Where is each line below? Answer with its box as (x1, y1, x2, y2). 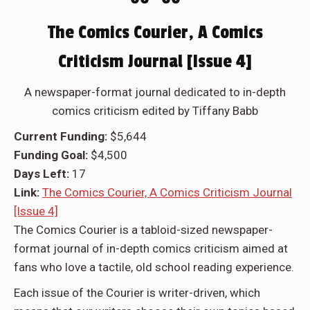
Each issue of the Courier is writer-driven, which (14, 286, 260, 300)
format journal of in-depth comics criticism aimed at (14, 241, 288, 256)
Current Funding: (14, 129, 110, 144)
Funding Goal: (14, 148, 91, 163)
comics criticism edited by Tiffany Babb (52, 104, 258, 118)
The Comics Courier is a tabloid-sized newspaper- (14, 223, 273, 237)
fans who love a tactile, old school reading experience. (14, 260, 294, 275)
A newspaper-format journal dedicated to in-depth (24, 85, 286, 100)
